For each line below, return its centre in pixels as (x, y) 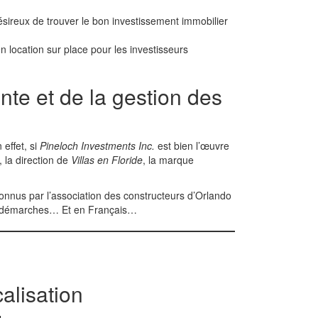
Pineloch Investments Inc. (97, 146)
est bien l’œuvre (192, 146)
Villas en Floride (107, 160)
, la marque (168, 160)
